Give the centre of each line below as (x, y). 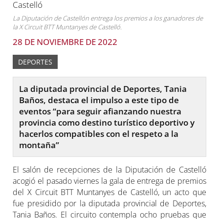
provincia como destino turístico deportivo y (107, 122)
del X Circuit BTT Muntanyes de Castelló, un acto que (109, 192)
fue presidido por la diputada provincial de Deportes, (109, 203)
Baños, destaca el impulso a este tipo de (99, 100)
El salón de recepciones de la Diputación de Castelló (109, 170)
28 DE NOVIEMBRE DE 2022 (65, 42)
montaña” (39, 145)
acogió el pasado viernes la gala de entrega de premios (109, 181)
